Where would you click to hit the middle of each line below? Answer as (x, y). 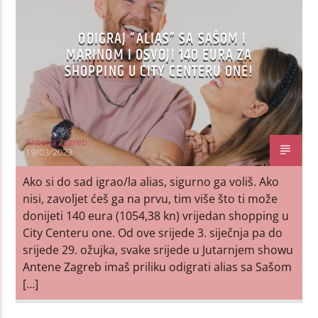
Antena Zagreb (57, 142)
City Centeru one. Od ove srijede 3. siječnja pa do (153, 232)
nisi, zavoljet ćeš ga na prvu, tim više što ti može (150, 198)
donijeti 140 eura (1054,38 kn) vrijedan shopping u (156, 215)
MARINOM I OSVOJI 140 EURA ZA (159, 55)
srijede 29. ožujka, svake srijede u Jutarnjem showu (158, 250)
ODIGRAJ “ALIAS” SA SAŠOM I (163, 38)
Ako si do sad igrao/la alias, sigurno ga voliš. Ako (151, 181)
